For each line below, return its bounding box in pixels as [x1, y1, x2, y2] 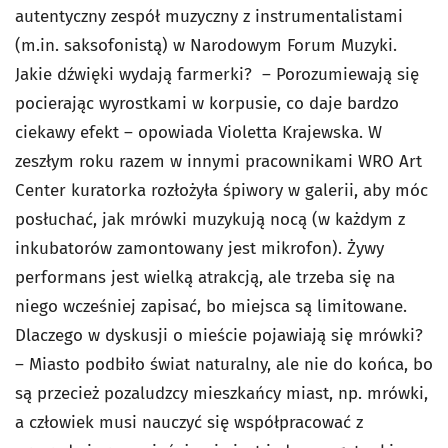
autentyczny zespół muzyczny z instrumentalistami [15, 6, 403, 28]
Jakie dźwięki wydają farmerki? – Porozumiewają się [15, 64, 419, 86]
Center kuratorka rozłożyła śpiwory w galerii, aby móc [15, 180, 428, 202]
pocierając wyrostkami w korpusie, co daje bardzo [15, 93, 399, 115]
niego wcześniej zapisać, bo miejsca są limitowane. [15, 296, 407, 318]
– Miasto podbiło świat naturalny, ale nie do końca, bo [15, 354, 433, 376]
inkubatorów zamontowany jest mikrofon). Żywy [15, 238, 384, 260]
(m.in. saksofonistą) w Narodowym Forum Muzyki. [15, 35, 397, 57]
